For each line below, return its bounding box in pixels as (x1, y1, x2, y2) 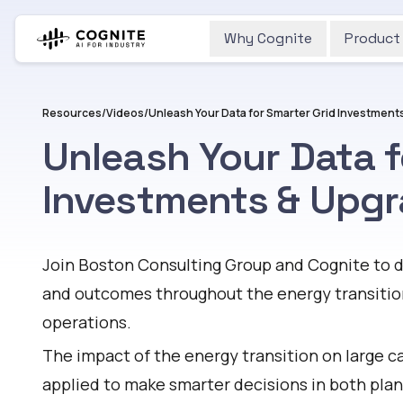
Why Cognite (224, 29, 312, 48)
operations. (42, 311, 131, 333)
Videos (106, 105, 144, 121)
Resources (42, 105, 102, 121)
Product (345, 29, 400, 48)
